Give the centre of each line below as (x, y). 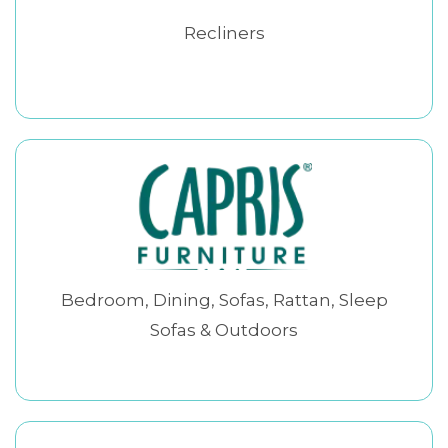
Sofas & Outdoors (224, 330)
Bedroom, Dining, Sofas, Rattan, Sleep (224, 300)
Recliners (224, 32)
